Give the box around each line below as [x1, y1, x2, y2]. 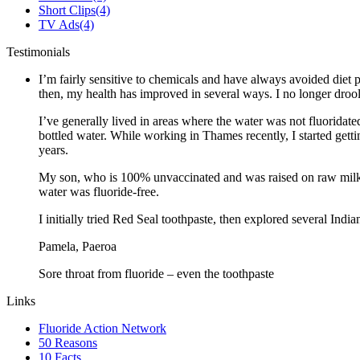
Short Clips [39, 3, 96, 18]
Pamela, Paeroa [39, 239, 117, 254]
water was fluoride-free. [39, 185, 159, 199]
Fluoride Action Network [39, 321, 166, 336]
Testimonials [6, 45, 70, 59]
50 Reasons [39, 336, 97, 350]
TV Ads [39, 18, 80, 32]
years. [39, 143, 68, 157]
